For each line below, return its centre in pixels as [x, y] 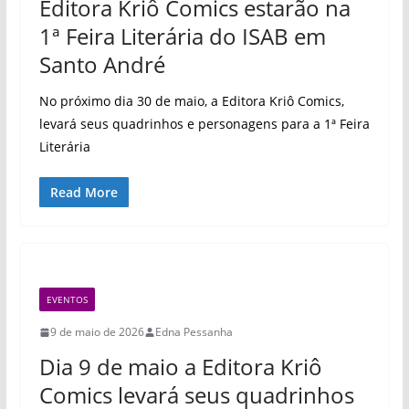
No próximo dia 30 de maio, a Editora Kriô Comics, [191, 101]
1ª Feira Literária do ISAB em [182, 36]
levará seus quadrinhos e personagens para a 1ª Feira [204, 124]
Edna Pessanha [194, 332]
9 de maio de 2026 [97, 332]
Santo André [102, 64]
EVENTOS [67, 299]
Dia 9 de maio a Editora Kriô [180, 367]
